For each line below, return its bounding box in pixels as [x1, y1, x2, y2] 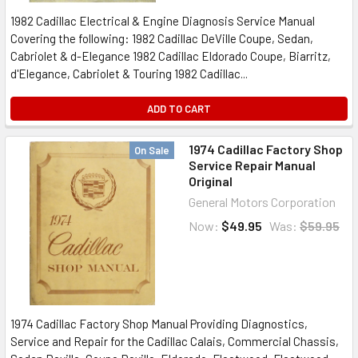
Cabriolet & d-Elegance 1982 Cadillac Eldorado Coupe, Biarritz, [10, 49, 331, 63]
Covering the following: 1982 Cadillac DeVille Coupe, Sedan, [10, 31, 313, 46]
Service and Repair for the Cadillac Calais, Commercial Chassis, [10, 334, 339, 348]
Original [189, 173, 233, 189]
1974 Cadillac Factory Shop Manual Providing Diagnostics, [10, 316, 308, 331]
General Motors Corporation [189, 194, 336, 209]
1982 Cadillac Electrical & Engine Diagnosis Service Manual [10, 14, 315, 28]
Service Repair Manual [189, 157, 316, 173]
